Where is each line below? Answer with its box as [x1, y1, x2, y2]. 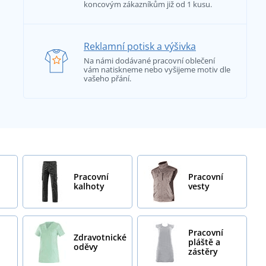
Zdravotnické [74, 231, 127, 243]
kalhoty [74, 180, 105, 192]
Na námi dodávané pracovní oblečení [83, 55, 215, 66]
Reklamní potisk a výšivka [83, 39, 196, 53]
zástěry [188, 245, 218, 257]
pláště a [188, 236, 221, 248]
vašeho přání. [83, 72, 131, 84]
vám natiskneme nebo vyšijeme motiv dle [83, 64, 230, 75]
